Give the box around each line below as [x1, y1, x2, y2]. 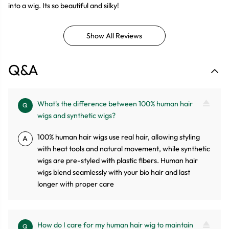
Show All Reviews [86, 31, 143, 40]
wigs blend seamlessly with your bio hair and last [37, 168, 191, 177]
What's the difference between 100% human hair [37, 99, 193, 109]
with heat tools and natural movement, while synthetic [37, 144, 211, 154]
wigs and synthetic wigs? [37, 111, 116, 121]
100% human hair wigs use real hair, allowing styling [37, 132, 200, 142]
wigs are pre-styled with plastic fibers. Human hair [37, 156, 198, 166]
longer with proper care [37, 179, 114, 189]
